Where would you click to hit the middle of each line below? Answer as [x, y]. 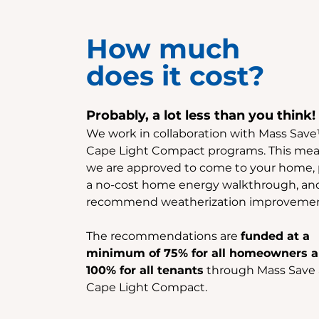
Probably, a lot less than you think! [200, 115]
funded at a [275, 236]
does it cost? [175, 76]
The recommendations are [163, 236]
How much [163, 49]
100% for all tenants [145, 270]
